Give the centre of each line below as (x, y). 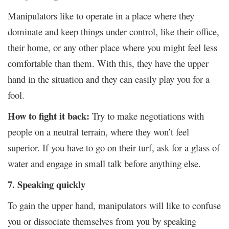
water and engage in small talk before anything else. (104, 163)
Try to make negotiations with (148, 116)
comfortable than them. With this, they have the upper (108, 63)
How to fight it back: (50, 116)
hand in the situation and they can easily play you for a (109, 79)
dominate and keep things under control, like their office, (113, 31)
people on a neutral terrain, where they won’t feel (98, 131)
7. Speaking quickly (47, 184)
